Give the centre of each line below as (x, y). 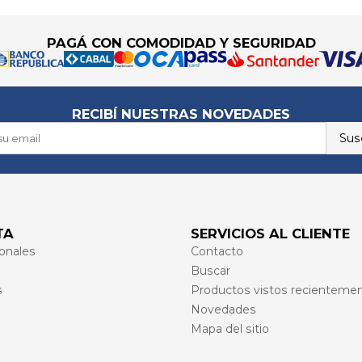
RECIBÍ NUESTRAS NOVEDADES (181, 114)
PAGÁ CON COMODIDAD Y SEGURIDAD (181, 42)
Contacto (217, 251)
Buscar (210, 270)
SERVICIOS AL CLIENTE (270, 233)
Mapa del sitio (230, 328)
